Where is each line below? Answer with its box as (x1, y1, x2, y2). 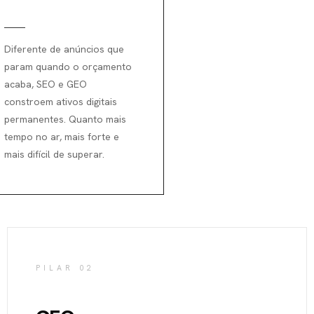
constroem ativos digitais (4, 95, 117, 108)
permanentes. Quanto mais (4, 112, 126, 125)
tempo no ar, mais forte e (4, 130, 119, 143)
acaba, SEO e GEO (4, 77, 87, 90)
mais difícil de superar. (4, 147, 104, 161)
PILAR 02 (36, 262, 95, 273)
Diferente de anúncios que (4, 42, 124, 55)
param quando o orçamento (4, 60, 132, 73)
